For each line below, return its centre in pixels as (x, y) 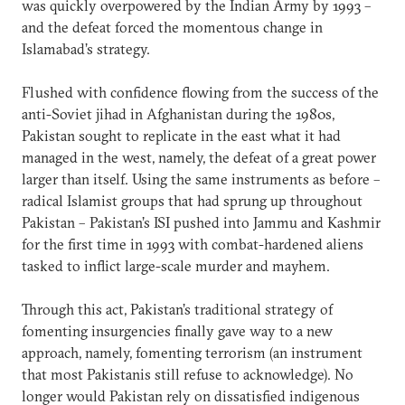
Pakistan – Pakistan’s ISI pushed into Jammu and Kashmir (201, 222)
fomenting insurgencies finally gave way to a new (177, 330)
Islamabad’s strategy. (86, 48)
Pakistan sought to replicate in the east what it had (181, 135)
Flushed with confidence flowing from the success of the (200, 92)
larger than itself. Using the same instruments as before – (201, 179)
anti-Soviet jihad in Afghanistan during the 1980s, (178, 113)
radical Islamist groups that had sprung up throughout (192, 200)
